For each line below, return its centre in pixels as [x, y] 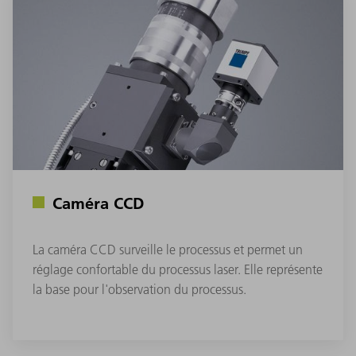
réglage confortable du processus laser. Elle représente [178, 269]
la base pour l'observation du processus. [139, 289]
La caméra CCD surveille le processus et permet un [168, 249]
